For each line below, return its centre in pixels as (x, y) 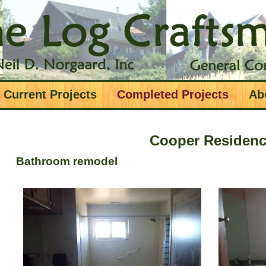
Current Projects (50, 94)
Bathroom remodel (67, 161)
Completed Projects (173, 94)
